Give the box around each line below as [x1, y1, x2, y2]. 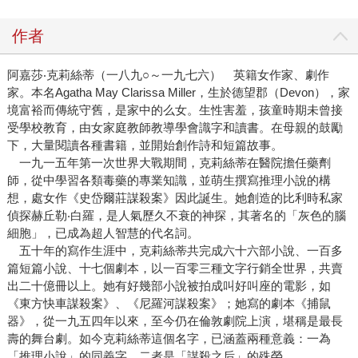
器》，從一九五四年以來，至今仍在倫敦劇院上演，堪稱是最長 [6, 314, 343, 328]
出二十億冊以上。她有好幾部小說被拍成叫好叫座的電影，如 [6, 279, 331, 293]
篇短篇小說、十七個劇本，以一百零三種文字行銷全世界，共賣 [6, 261, 343, 276]
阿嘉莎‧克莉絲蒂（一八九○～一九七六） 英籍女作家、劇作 [6, 68, 329, 82]
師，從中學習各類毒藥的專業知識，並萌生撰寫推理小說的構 [6, 173, 331, 188]
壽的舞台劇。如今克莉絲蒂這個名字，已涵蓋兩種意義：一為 [6, 332, 331, 346]
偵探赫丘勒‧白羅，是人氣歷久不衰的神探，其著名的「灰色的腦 [6, 209, 346, 223]
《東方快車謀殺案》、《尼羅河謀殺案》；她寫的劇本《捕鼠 [6, 296, 331, 311]
